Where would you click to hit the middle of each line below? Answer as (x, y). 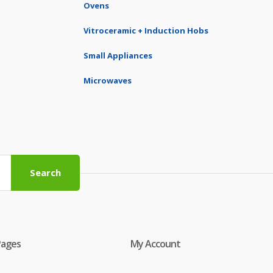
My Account (155, 244)
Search (46, 172)
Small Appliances (118, 55)
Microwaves (108, 80)
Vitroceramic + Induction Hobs (146, 30)
